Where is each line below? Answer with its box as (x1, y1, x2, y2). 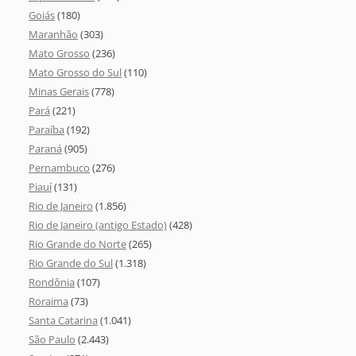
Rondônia (29, 275, 75, 290)
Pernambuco (29, 161, 90, 176)
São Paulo (29, 332, 75, 347)
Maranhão (29, 27, 78, 42)
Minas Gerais (29, 84, 89, 99)
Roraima (29, 294, 68, 309)
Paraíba (29, 122, 64, 137)
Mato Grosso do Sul (29, 65, 122, 80)
